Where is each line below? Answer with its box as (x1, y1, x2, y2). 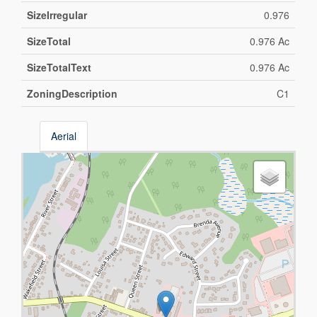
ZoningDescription (27, 86, 118, 101)
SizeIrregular (27, 8, 88, 23)
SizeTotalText (27, 60, 92, 75)
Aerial (51, 129, 77, 144)
